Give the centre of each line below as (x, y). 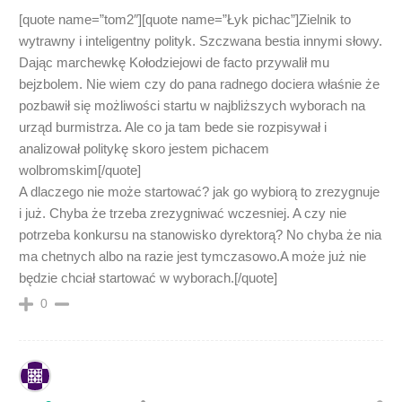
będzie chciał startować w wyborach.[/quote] (148, 277)
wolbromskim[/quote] (80, 170)
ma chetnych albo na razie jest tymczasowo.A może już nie (192, 256)
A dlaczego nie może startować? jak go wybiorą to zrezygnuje (199, 191)
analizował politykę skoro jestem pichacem (144, 148)
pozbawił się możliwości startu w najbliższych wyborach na (192, 105)
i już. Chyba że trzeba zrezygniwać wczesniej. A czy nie (183, 213)
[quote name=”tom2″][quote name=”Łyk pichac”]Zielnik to (185, 19)
